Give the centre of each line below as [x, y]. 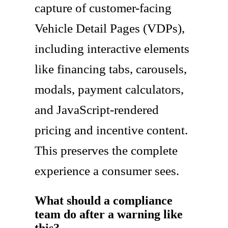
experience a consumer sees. [107, 170]
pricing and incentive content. [111, 130]
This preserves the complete [106, 150]
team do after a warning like [109, 214]
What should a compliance [104, 200]
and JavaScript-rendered [97, 109]
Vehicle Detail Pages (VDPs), [110, 28]
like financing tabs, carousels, [111, 69]
